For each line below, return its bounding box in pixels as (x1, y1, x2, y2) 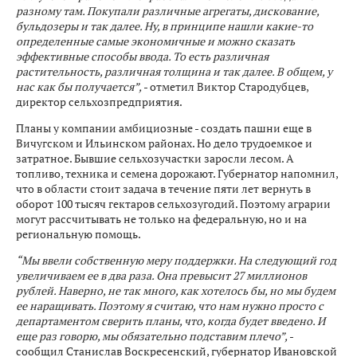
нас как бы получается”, (16, 79, 142, 94)
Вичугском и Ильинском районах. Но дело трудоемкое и (16, 135, 312, 151)
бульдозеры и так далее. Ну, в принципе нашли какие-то (16, 18, 313, 33)
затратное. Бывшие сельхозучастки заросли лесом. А (16, 151, 294, 166)
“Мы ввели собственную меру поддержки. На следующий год (16, 253, 336, 268)
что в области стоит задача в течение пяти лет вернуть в (16, 181, 311, 196)
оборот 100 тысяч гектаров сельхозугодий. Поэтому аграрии (16, 196, 331, 211)
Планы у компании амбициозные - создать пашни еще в (16, 120, 312, 135)
